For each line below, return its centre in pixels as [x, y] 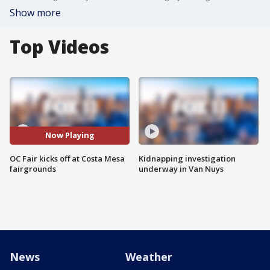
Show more [35, 13]
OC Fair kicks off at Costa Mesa [67, 158]
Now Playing [70, 135]
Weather [149, 257]
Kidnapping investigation [187, 158]
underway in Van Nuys [181, 168]
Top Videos [59, 47]
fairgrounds [33, 168]
